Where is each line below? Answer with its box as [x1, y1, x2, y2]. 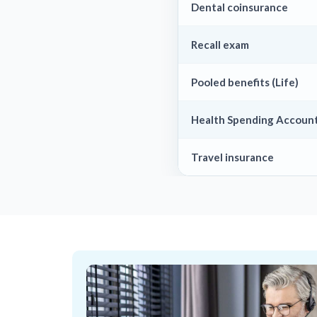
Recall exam [191, 38, 249, 51]
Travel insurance [191, 150, 274, 163]
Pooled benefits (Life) [191, 75, 299, 88]
